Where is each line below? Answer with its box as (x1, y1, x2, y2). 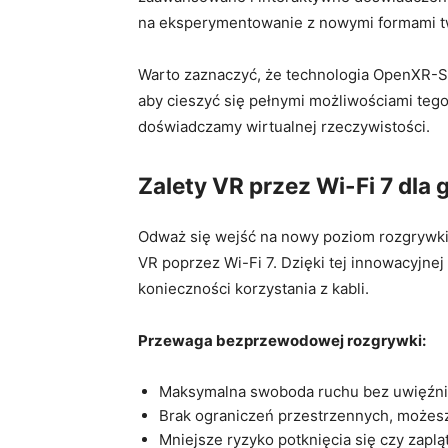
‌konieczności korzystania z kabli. (138, 278, 369, 298)
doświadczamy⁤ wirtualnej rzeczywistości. (138, 117, 430, 137)
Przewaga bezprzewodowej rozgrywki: (138, 330, 426, 350)
